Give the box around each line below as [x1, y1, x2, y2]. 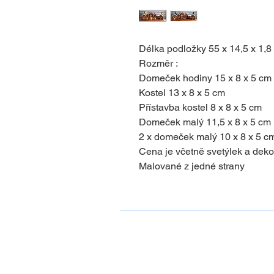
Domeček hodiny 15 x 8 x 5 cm [139, 72, 272, 84]
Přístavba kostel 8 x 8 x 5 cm [139, 102, 262, 113]
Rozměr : [139, 57, 178, 69]
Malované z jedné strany [139, 160, 245, 172]
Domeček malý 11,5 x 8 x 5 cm [139, 116, 271, 128]
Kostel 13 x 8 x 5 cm [139, 87, 225, 98]
